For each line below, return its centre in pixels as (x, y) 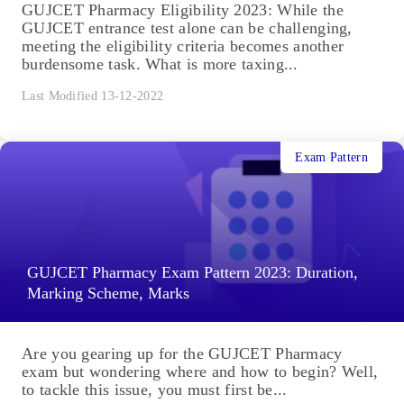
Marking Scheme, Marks (108, 294)
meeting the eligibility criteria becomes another (183, 46)
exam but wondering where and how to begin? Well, (200, 372)
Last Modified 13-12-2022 (93, 96)
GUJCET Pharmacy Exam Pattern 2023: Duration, (193, 273)
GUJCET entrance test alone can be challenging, (187, 28)
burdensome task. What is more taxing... (160, 64)
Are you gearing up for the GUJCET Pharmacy (182, 354)
